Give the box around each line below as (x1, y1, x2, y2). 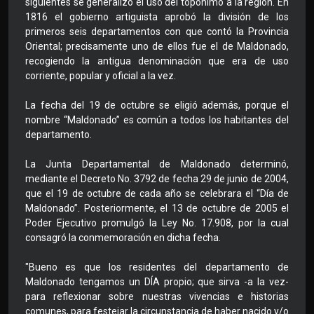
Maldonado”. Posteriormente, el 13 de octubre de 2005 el (25, 203, 289, 214)
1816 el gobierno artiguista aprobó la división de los (25, 11, 289, 23)
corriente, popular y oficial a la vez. (25, 70, 176, 82)
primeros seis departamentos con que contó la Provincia (25, 26, 289, 38)
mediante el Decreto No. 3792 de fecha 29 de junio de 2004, (25, 173, 289, 185)
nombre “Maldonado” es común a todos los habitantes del (25, 114, 289, 126)
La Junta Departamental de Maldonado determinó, (25, 158, 289, 170)
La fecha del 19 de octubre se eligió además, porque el (25, 100, 289, 111)
